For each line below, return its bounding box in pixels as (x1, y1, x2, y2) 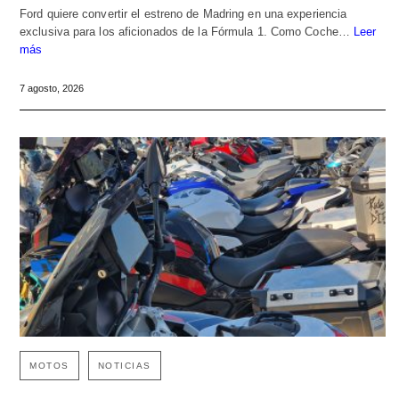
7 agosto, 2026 (20, 83, 84, 94)
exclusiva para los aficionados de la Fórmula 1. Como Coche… (20, 25, 354, 39)
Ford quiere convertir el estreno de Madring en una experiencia (20, 7, 347, 21)
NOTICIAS (97, 360, 151, 370)
